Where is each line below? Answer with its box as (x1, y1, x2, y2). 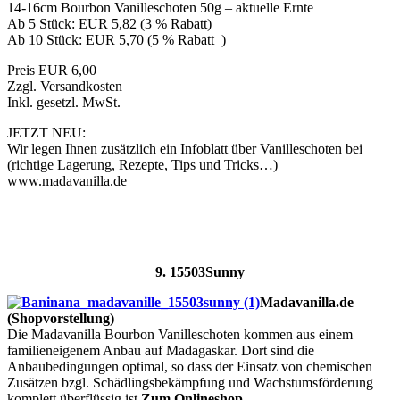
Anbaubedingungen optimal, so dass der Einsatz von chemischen (7, 359, 372, 375)
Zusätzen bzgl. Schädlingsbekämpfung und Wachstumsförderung (7, 375, 373, 391)
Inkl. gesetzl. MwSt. (7, 95, 121, 111)
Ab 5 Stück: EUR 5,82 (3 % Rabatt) (7, 16, 212, 32)
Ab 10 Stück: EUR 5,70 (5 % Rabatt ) (7, 32, 226, 48)
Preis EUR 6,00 (7, 62, 96, 79)
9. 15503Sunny (155, 264, 245, 280)
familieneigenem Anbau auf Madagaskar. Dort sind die (7, 343, 314, 359)
